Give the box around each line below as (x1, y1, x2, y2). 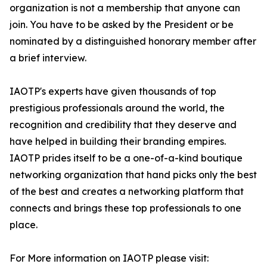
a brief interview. (10, 52, 86, 64)
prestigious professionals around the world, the (10, 102, 225, 114)
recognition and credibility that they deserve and (10, 119, 237, 131)
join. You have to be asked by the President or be (10, 18, 234, 31)
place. (10, 219, 38, 231)
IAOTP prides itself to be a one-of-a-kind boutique (10, 152, 243, 164)
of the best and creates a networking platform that (10, 185, 244, 198)
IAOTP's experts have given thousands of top (10, 85, 216, 98)
